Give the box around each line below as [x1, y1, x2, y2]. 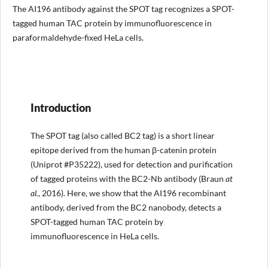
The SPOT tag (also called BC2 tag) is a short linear [30, 130, 215, 141]
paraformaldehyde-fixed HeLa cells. [12, 32, 144, 42]
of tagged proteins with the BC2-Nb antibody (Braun [30, 173, 226, 184]
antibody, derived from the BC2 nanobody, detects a [30, 202, 221, 212]
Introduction [30, 100, 91, 114]
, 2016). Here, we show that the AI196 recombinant [38, 188, 226, 198]
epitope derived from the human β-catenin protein [30, 145, 217, 155]
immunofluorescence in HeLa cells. [30, 231, 159, 241]
